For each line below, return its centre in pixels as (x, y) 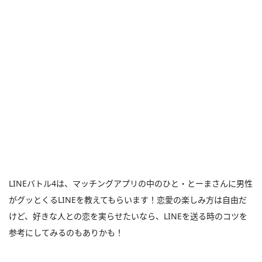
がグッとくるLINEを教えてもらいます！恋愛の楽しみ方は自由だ (128, 200)
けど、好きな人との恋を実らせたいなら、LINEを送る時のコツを (128, 216)
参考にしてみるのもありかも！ (66, 232)
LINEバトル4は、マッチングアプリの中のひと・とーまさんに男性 (131, 183)
